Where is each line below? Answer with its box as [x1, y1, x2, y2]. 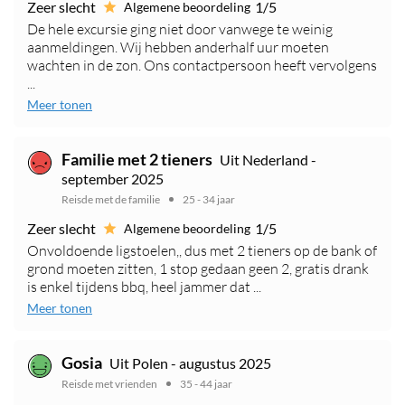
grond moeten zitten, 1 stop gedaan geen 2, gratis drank [27, 259, 369, 278]
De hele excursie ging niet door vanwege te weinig [27, 20, 333, 39]
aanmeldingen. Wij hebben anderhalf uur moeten [27, 38, 329, 57]
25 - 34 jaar [183, 193, 235, 207]
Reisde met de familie [61, 193, 160, 207]
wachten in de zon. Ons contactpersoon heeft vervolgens [27, 56, 377, 75]
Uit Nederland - [220, 151, 316, 169]
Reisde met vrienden [61, 377, 157, 391]
